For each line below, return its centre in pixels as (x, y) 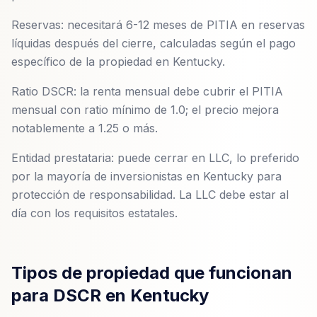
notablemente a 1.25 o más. (85, 128)
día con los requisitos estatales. (94, 213)
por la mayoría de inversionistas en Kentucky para (146, 176)
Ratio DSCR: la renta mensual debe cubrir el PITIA (147, 91)
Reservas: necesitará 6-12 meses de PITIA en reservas (158, 25)
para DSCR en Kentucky (110, 295)
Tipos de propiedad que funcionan (152, 273)
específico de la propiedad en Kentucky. (118, 62)
